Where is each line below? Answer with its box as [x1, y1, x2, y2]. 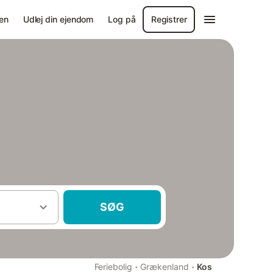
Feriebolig [94, 261, 132, 272]
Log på [108, 14, 136, 24]
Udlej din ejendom [23, 14, 94, 24]
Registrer [151, 14, 187, 24]
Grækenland [140, 261, 189, 272]
